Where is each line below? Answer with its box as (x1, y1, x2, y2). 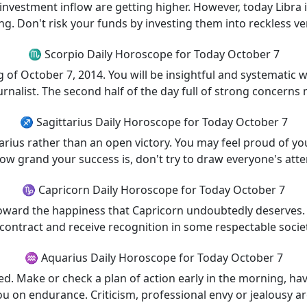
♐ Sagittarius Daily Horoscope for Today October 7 (19, 114, 288, 130)
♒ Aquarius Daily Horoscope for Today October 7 (24, 250, 283, 265)
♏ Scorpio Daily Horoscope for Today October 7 (27, 47, 280, 62)
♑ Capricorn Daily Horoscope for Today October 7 (22, 182, 285, 197)
